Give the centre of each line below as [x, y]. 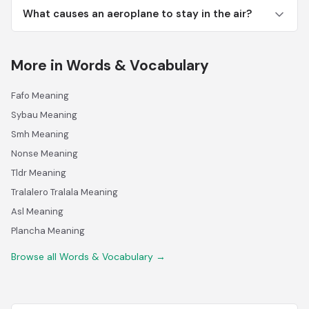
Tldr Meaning [39, 173]
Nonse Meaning [44, 153]
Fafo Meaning [40, 96]
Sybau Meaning [44, 115]
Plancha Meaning [48, 231]
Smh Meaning [40, 134]
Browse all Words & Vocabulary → [88, 257]
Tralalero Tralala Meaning [64, 192]
